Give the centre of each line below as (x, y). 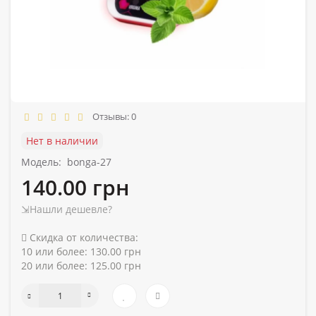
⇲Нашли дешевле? (67, 209)
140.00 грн (75, 187)
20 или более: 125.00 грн (81, 265)
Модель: (41, 162)
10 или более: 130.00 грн (81, 251)
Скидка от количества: (83, 237)
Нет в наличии (62, 140)
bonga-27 (89, 162)
